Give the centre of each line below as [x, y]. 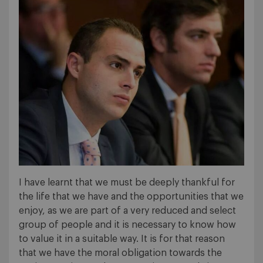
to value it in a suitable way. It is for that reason [122, 239]
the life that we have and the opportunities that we [131, 197]
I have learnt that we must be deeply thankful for [127, 183]
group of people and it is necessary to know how [127, 225]
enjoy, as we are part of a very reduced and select [127, 211]
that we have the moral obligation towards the [120, 253]
